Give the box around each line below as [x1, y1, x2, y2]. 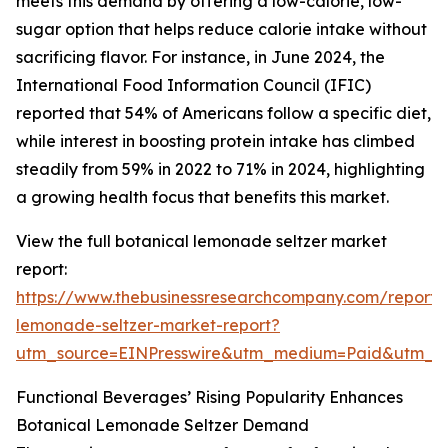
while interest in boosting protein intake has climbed [16, 131, 415, 152]
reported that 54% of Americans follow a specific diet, [16, 103, 431, 124]
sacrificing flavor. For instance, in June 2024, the [16, 47, 385, 68]
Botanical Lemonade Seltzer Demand [16, 415, 309, 436]
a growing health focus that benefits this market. [16, 187, 389, 208]
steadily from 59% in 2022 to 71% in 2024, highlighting [16, 159, 425, 180]
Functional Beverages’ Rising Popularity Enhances [16, 387, 403, 408]
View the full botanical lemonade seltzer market [16, 231, 387, 252]
